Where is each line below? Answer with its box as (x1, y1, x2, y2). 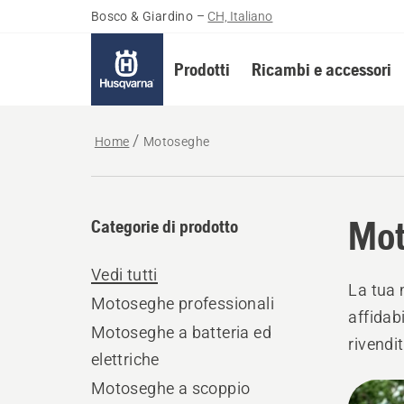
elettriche (90, 350, 160, 369)
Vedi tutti (90, 265, 158, 284)
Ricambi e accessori (251, 59, 391, 79)
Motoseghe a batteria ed (90, 323, 271, 342)
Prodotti (173, 59, 230, 79)
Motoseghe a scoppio (90, 379, 251, 398)
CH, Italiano (207, 9, 273, 23)
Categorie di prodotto (90, 216, 238, 236)
